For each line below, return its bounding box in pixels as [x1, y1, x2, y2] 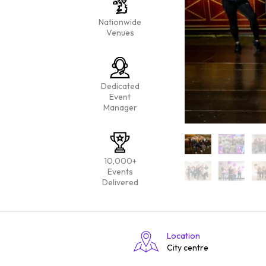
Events [107, 166, 133, 177]
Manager [103, 102, 137, 113]
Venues [106, 27, 134, 38]
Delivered [102, 177, 138, 188]
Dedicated [100, 81, 140, 91]
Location [167, 230, 200, 241]
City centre [167, 242, 208, 253]
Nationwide [99, 17, 141, 27]
